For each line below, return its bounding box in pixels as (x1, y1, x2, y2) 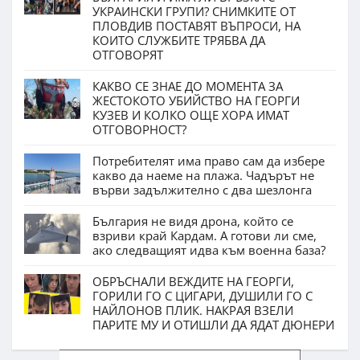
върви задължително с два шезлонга (92, 182, 312, 198)
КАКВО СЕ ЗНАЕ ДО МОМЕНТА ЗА (92, 78, 283, 95)
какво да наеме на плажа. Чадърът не (92, 167, 314, 184)
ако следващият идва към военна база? (92, 242, 325, 259)
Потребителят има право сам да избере (92, 153, 325, 170)
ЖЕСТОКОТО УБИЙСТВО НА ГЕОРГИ (92, 92, 300, 109)
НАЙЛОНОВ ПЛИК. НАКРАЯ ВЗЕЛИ (92, 302, 293, 319)
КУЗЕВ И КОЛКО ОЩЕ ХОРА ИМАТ (92, 107, 289, 124)
